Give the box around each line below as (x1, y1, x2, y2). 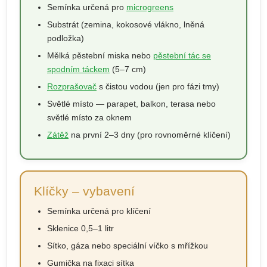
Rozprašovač (47, 81, 97, 91)
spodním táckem (47, 64, 110, 74)
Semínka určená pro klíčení (47, 206, 151, 216)
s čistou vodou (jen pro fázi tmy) (97, 81, 219, 91)
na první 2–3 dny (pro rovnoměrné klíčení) (69, 129, 231, 139)
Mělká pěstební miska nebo (47, 50, 153, 60)
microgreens (126, 2, 173, 12)
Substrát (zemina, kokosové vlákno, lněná (47, 19, 204, 29)
